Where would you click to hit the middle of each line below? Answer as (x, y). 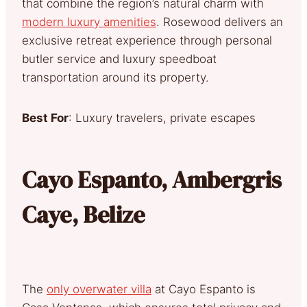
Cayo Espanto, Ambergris (152, 179)
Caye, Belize (84, 214)
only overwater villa (99, 289)
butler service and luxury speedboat (119, 59)
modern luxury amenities (89, 22)
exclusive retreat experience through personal (147, 40)
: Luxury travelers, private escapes (162, 118)
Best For (45, 118)
